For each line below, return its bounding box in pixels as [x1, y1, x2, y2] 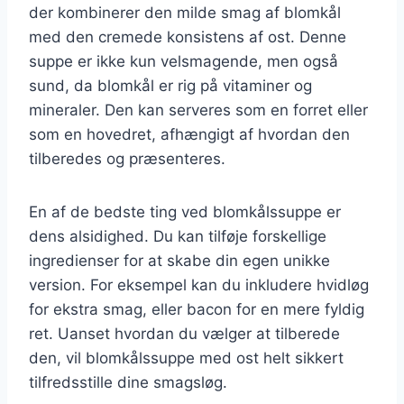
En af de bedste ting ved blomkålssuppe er [29, 202, 341, 221]
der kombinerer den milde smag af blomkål [29, 3, 341, 22]
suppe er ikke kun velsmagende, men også [29, 51, 338, 70]
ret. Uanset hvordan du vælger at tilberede [29, 324, 340, 343]
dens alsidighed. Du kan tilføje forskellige [29, 226, 326, 245]
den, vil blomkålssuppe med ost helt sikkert [29, 348, 344, 367]
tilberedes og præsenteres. [29, 149, 225, 168]
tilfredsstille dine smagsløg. [29, 372, 227, 391]
